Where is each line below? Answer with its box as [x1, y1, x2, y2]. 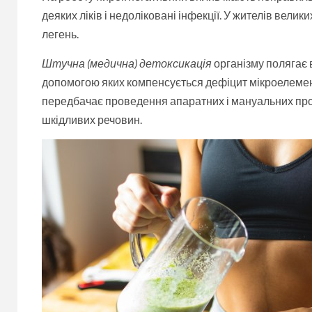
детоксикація [139, 56, 212, 70]
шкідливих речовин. [42, 112, 142, 126]
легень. [42, 26, 79, 40]
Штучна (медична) [42, 56, 139, 70]
